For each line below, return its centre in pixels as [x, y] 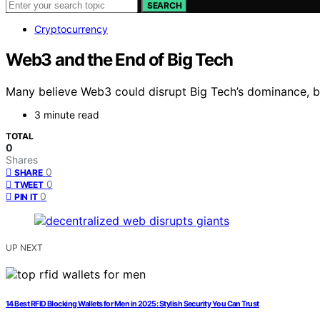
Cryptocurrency [71, 29]
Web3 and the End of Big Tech [119, 59]
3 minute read [67, 114]
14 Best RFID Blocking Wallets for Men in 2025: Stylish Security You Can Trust [132, 304]
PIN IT [26, 196]
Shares [22, 159]
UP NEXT [24, 247]
